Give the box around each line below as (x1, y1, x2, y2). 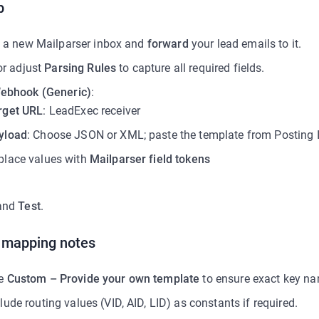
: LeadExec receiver (43, 104, 141, 117)
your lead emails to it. (188, 37, 302, 51)
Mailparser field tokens (89, 152, 211, 166)
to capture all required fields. (116, 61, 265, 75)
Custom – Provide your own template (6, 272, 200, 286)
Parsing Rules (44, 61, 117, 75)
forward (147, 37, 189, 51)
